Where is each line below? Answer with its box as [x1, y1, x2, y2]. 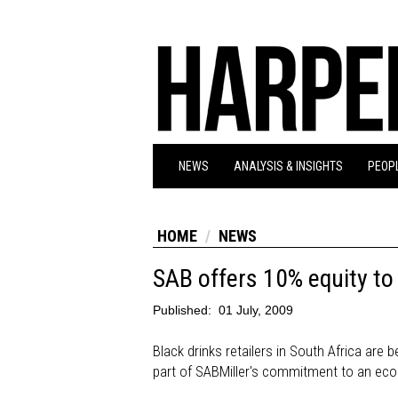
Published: [153, 303, 215, 317]
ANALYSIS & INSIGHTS [234, 159, 343, 173]
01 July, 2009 [219, 303, 293, 317]
